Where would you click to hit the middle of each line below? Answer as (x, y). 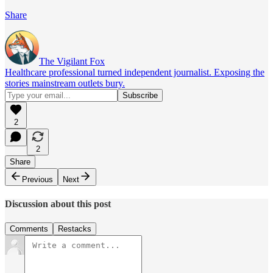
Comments (29, 229)
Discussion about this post (58, 204)
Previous (37, 179)
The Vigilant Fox (72, 61)
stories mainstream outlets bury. (65, 83)
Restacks (75, 229)
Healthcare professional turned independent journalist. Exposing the (135, 72)
